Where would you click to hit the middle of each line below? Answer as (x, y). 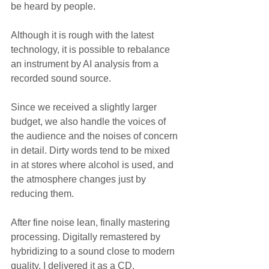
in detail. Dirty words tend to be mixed (92, 151)
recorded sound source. (61, 79)
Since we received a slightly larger (85, 107)
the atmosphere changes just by (80, 180)
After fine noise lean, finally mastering (92, 223)
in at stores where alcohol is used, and (93, 165)
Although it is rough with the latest (83, 35)
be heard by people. (53, 7)
